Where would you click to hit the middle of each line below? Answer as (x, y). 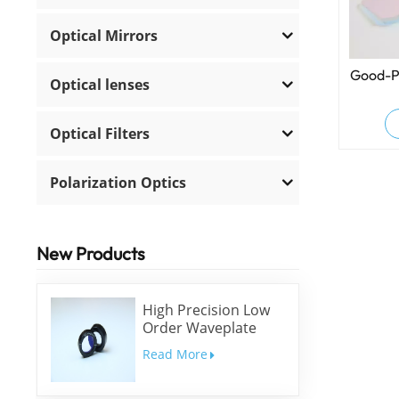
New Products (91, 253)
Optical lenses (100, 84)
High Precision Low (206, 310)
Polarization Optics (118, 182)
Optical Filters (100, 133)
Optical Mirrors (104, 35)
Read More (175, 354)
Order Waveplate (199, 328)
